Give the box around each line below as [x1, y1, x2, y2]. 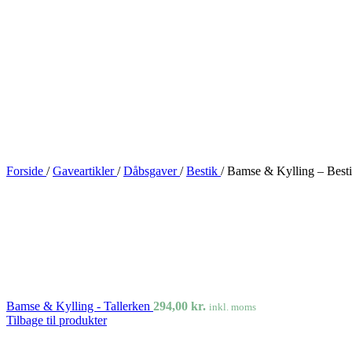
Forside [6, 164, 46, 178]
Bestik [186, 164, 221, 178]
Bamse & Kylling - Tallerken [6, 299, 153, 313]
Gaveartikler [53, 164, 117, 178]
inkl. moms [209, 301, 256, 313]
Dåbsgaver [123, 164, 180, 178]
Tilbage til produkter [6, 313, 107, 327]
